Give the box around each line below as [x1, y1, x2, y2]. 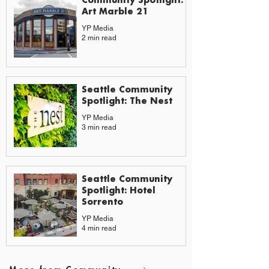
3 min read [82, 123, 116, 132]
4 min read [82, 224, 116, 233]
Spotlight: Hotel [82, 186, 156, 195]
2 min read [82, 34, 116, 43]
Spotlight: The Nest [82, 96, 172, 105]
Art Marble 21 [82, 7, 148, 16]
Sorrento [82, 197, 123, 206]
